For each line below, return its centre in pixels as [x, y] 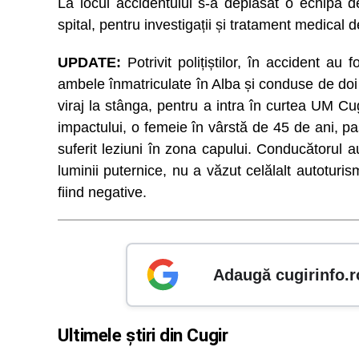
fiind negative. [102, 192]
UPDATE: [89, 63]
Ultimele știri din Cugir [143, 335]
